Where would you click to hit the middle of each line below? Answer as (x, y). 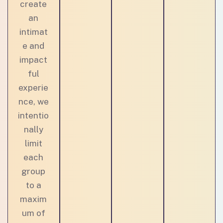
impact (34, 60)
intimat (33, 32)
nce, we (33, 102)
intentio (34, 115)
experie (34, 88)
